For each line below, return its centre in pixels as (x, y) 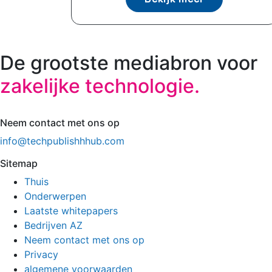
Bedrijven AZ (53, 226)
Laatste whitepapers (71, 211)
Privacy (41, 255)
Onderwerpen (55, 196)
